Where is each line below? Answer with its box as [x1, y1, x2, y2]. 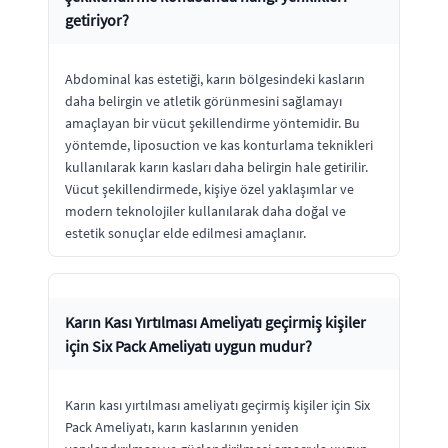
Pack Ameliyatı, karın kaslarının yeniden [65, 417, 299, 436]
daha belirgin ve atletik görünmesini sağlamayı [65, 91, 342, 110]
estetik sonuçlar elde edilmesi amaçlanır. [65, 223, 306, 242]
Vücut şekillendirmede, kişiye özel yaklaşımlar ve [65, 179, 354, 198]
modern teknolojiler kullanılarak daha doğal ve [65, 201, 346, 220]
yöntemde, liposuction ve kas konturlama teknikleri [65, 135, 373, 154]
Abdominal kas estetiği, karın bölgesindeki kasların [65, 69, 365, 88]
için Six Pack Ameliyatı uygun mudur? [65, 335, 312, 356]
